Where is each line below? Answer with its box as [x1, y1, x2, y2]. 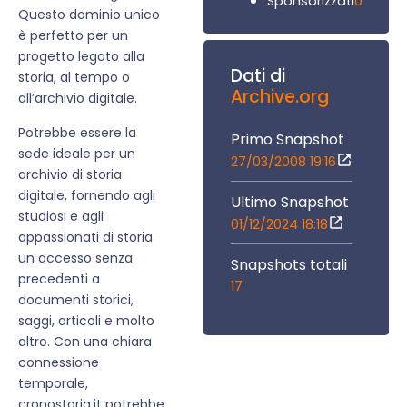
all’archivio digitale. [18, 89, 137, 108]
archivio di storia [18, 164, 122, 184]
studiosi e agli [18, 206, 104, 225]
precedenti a [18, 269, 100, 288]
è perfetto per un [18, 26, 128, 45]
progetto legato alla [18, 47, 144, 66]
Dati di [231, 63, 285, 88]
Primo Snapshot [231, 128, 344, 150]
